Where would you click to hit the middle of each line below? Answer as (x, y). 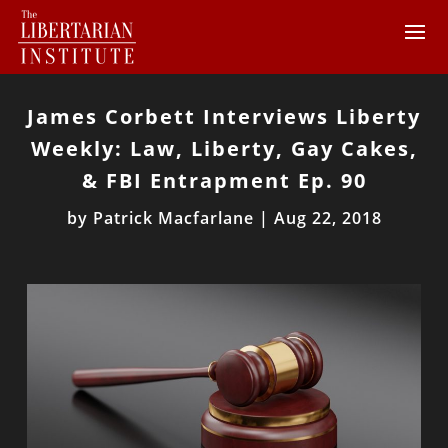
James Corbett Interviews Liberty (224, 116)
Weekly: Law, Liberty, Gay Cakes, (224, 148)
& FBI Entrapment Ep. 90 (224, 180)
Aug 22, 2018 (327, 218)
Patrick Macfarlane (173, 218)
